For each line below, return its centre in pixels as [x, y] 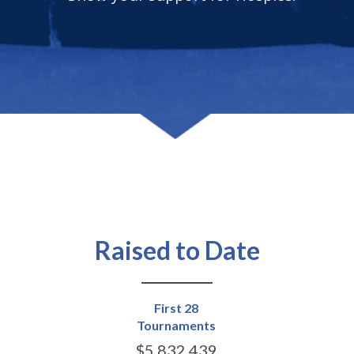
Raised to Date [177, 250]
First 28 [176, 308]
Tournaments [176, 326]
